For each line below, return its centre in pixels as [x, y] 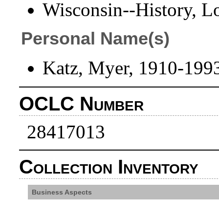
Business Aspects [63, 192]
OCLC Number [82, 104]
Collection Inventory [109, 167]
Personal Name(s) [96, 38]
